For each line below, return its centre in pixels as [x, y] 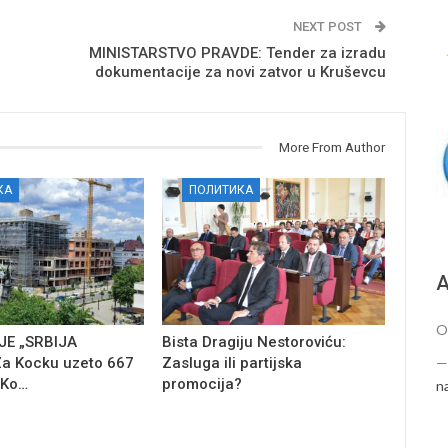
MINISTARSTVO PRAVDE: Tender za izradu [238, 52]
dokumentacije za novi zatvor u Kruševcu [241, 71]
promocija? [202, 384]
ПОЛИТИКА [221, 189]
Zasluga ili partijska [232, 363]
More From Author [332, 147]
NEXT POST [329, 26]
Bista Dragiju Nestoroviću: [254, 342]
